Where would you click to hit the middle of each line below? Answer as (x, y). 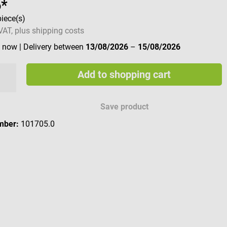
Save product (125, 107)
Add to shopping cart (124, 75)
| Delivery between (53, 47)
